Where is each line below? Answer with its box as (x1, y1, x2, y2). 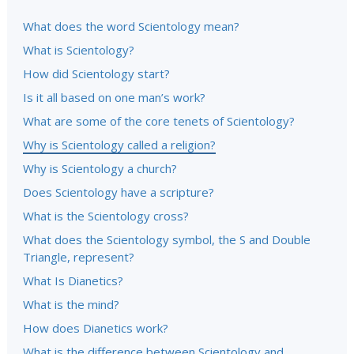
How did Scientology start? (23, 66, 170, 81)
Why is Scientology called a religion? (23, 137, 216, 153)
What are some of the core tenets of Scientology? (23, 113, 295, 129)
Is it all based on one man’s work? (23, 89, 205, 105)
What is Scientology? (23, 42, 134, 58)
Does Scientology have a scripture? (23, 184, 214, 200)
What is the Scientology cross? (23, 208, 189, 224)
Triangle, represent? (23, 249, 134, 265)
